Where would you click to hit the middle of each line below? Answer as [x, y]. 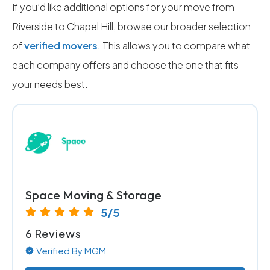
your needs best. [50, 84]
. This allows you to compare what [174, 46]
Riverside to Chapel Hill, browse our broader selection [131, 26]
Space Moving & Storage [93, 195]
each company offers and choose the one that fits [125, 65]
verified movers [61, 46]
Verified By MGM [71, 250]
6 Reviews [53, 234]
